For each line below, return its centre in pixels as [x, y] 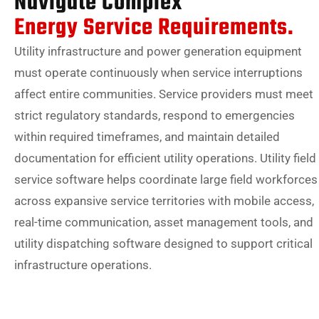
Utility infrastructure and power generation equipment [158, 52]
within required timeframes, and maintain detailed [147, 137]
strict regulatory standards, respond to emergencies [155, 116]
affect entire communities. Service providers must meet [164, 94]
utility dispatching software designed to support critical [163, 244]
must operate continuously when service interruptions [158, 73]
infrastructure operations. [83, 265]
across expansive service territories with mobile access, [164, 201]
